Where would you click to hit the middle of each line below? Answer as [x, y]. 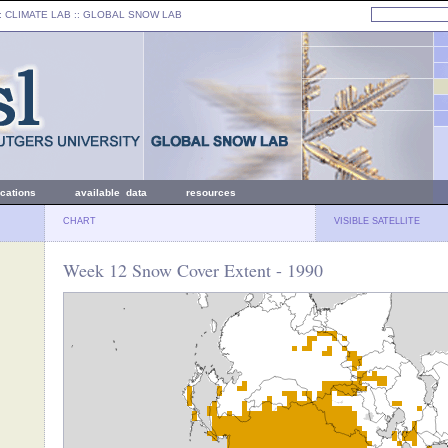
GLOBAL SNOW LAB [132, 14]
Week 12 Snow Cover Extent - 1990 [193, 270]
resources [211, 192]
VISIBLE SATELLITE [377, 221]
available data [111, 192]
